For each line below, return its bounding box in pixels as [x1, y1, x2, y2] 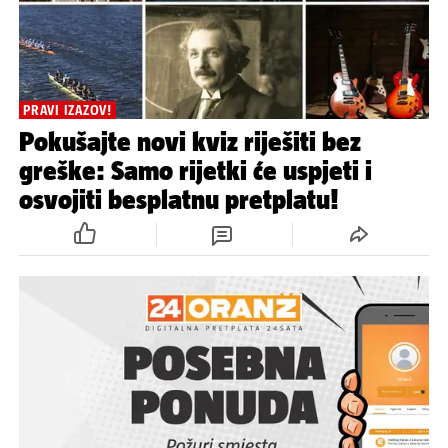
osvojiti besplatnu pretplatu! [19, 183, 338, 215]
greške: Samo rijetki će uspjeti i [19, 154, 372, 186]
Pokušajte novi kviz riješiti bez [19, 125, 361, 157]
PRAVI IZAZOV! [23, 101, 112, 118]
